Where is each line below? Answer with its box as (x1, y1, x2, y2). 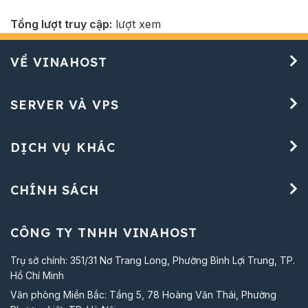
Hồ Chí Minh (10, 269, 64, 281)
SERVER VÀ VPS (10, 96, 119, 113)
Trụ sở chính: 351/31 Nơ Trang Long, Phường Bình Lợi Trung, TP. (10, 254, 295, 266)
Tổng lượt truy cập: (10, 16, 112, 31)
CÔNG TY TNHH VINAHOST (10, 224, 197, 241)
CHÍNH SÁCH (10, 181, 99, 198)
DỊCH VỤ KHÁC (10, 139, 115, 155)
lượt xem (115, 16, 161, 31)
